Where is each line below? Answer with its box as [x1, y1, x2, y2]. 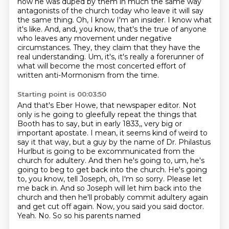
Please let [166, 174, 202, 184]
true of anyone [153, 25, 207, 34]
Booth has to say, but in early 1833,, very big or [17, 119, 182, 128]
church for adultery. [17, 156, 88, 165]
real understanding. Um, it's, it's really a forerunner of [17, 52, 203, 61]
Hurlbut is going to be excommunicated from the [17, 147, 195, 156]
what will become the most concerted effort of [17, 61, 186, 71]
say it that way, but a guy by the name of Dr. [17, 138, 178, 147]
